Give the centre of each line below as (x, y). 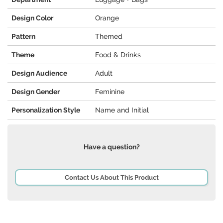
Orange (107, 18)
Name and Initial (122, 110)
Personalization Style (46, 110)
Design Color (32, 18)
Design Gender (36, 92)
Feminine (110, 92)
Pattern (23, 37)
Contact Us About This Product (111, 178)
